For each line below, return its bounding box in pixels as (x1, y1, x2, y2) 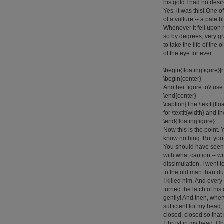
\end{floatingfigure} (163, 118, 215, 125)
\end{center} (163, 92, 196, 99)
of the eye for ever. (163, 50, 213, 57)
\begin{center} (163, 75, 201, 82)
